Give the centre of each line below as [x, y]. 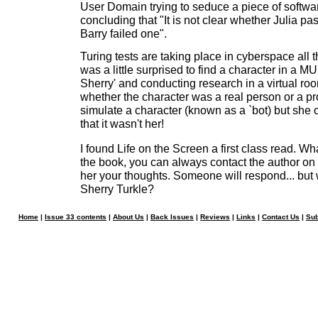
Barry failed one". [124, 33]
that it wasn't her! [122, 124]
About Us [128, 217]
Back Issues [172, 217]
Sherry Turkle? [117, 189]
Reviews [215, 217]
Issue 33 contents [76, 217]
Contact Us [281, 217]
